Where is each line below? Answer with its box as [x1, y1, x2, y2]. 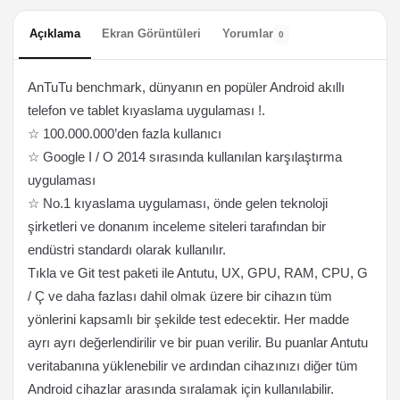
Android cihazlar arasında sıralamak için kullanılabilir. [28, 381, 334, 396]
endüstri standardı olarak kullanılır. [28, 242, 226, 257]
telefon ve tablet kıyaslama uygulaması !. [28, 103, 265, 118]
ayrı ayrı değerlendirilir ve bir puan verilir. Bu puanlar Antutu [28, 335, 368, 350]
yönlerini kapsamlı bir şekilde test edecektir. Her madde [28, 312, 349, 327]
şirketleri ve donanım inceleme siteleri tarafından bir [28, 219, 326, 234]
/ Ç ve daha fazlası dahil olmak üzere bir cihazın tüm [28, 288, 332, 304]
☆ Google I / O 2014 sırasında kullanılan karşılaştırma [28, 149, 342, 164]
